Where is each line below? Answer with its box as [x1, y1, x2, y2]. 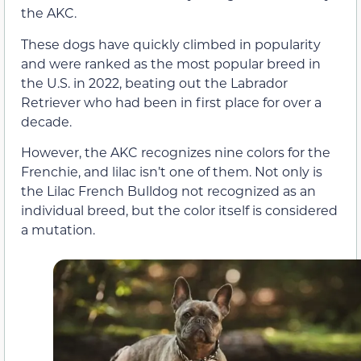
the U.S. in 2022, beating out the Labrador [21, 73, 288, 91]
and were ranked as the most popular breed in [21, 54, 321, 72]
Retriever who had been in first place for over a [21, 93, 322, 110]
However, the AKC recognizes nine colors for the [21, 143, 330, 160]
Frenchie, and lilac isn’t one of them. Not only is [21, 162, 322, 180]
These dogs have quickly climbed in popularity [21, 35, 321, 52]
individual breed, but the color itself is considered [21, 201, 338, 218]
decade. [21, 112, 72, 130]
